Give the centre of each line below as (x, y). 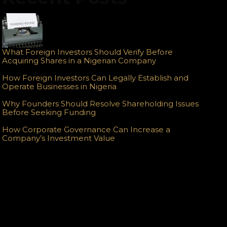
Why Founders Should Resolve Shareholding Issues (101, 104)
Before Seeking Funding (49, 112)
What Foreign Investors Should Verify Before (88, 52)
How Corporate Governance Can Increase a (86, 130)
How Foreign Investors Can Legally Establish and (96, 78)
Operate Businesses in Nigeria (60, 87)
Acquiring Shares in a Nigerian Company (79, 61)
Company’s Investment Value (59, 138)
